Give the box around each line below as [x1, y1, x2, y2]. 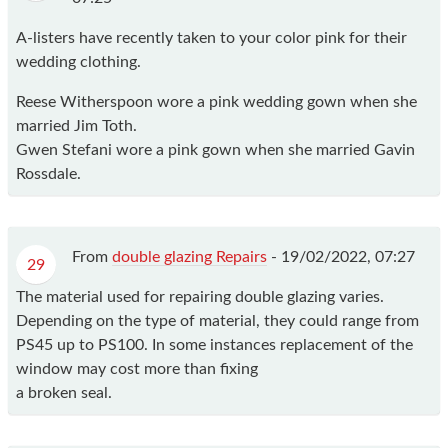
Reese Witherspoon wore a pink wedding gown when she [16, 93, 417, 110]
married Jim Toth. [16, 117, 137, 134]
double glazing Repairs [112, 248, 267, 265]
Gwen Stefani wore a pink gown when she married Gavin [16, 141, 415, 158]
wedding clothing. [16, 53, 141, 70]
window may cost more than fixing [16, 360, 258, 377]
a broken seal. [16, 384, 112, 401]
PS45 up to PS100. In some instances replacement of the [16, 336, 413, 353]
